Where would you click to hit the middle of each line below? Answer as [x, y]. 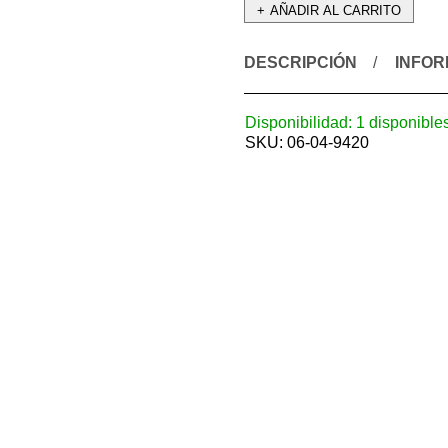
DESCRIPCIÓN [300, 63]
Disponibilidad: [298, 123]
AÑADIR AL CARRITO [335, 11]
